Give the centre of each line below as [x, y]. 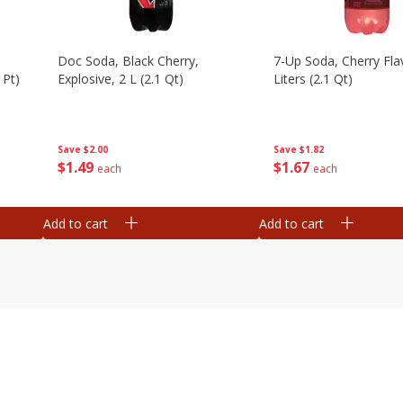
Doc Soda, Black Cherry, [128, 61]
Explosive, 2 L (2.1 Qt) [121, 79]
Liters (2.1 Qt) [313, 79]
